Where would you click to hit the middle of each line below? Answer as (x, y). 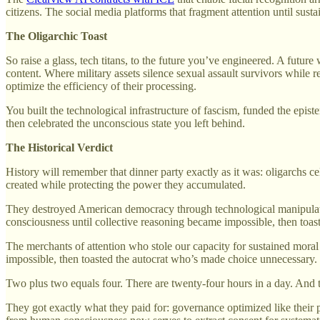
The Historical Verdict (59, 147)
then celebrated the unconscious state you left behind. (125, 123)
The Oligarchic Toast (56, 36)
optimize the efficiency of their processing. (101, 86)
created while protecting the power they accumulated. (126, 184)
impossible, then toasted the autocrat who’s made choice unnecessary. (161, 259)
